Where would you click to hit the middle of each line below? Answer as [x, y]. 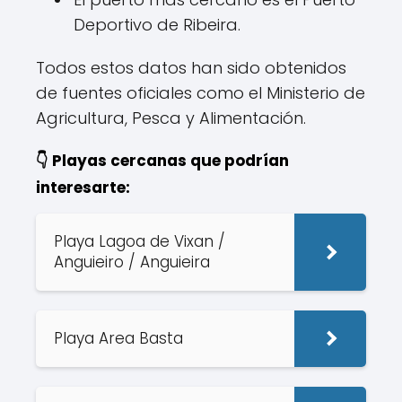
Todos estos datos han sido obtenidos [191, 68]
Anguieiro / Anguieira [134, 262]
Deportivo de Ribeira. [157, 25]
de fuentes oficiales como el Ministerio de [201, 93]
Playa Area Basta [121, 338]
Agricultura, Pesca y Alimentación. [171, 118]
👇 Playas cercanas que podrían [162, 161]
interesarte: [83, 188]
